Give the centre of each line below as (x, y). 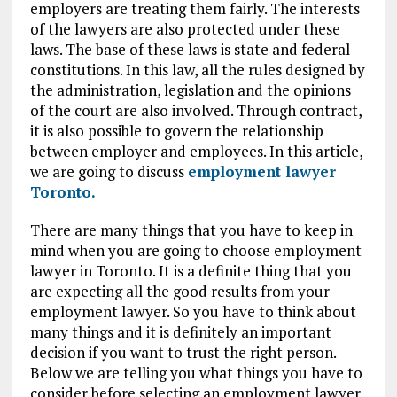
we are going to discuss (109, 172)
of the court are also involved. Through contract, (195, 111)
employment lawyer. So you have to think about (193, 312)
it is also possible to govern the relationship (176, 131)
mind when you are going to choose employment (195, 251)
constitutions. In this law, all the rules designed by (197, 70)
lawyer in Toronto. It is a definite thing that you (191, 271)
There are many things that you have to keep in (191, 230)
